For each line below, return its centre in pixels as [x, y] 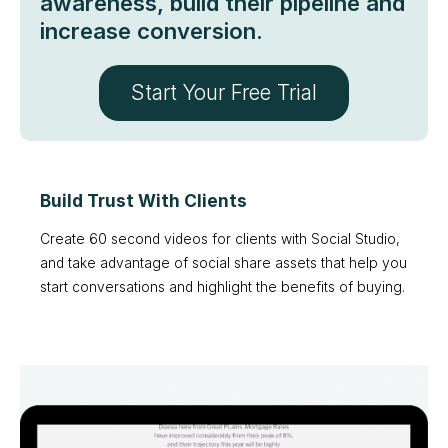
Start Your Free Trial [224, 93]
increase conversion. [151, 31]
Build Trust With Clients [143, 201]
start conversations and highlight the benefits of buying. [222, 286]
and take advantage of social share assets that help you [223, 262]
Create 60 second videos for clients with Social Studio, [220, 238]
